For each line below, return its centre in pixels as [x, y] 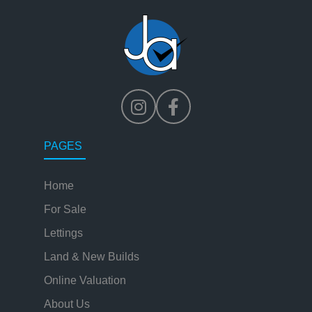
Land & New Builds [92, 257]
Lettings [63, 233]
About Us [67, 304]
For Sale [65, 209]
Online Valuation [85, 280]
